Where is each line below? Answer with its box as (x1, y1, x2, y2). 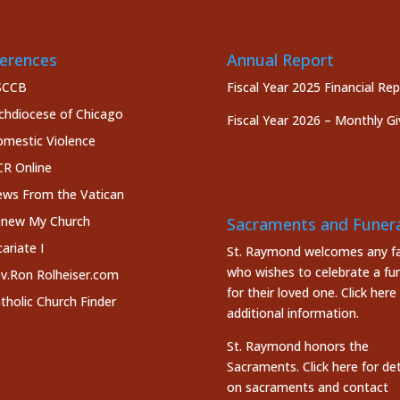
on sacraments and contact (226, 379, 388, 396)
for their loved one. (226, 284, 341, 302)
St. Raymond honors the (226, 337, 369, 355)
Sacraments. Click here (226, 358, 358, 376)
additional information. (226, 304, 359, 322)
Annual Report (226, 49, 334, 71)
